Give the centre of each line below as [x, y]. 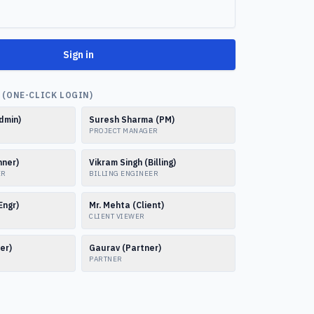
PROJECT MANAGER [124, 131]
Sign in [78, 55]
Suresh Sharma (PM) [132, 120]
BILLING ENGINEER [124, 173]
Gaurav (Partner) [125, 248]
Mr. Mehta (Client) [127, 205]
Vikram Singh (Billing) [132, 162]
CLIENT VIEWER [117, 216]
